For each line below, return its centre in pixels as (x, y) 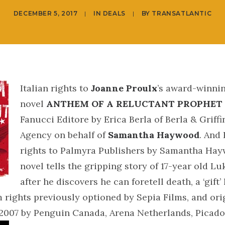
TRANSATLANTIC (182, 13)
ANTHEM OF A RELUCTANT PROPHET (134, 104)
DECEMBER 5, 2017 (45, 13)
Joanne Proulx (124, 88)
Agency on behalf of (64, 135)
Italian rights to (55, 88)
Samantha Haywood (153, 135)
